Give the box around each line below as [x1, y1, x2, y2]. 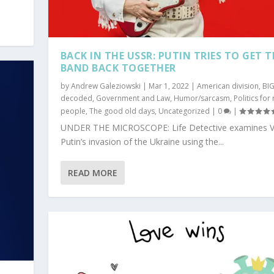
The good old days [89, 105, 155, 116]
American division [196, 80, 259, 91]
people [60, 105, 86, 116]
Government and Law [95, 92, 170, 103]
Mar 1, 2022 [148, 80, 189, 91]
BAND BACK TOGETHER [60, 61, 176, 75]
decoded [60, 92, 92, 103]
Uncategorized [158, 105, 210, 116]
